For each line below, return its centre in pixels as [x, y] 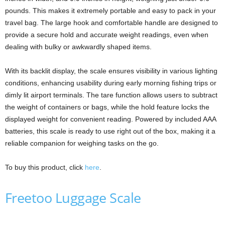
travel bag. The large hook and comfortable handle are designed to [111, 22]
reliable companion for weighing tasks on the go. [82, 143]
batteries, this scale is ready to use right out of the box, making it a [110, 131]
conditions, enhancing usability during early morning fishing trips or [111, 83]
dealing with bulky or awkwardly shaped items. [78, 46]
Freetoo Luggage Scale [73, 197]
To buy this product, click [45, 167]
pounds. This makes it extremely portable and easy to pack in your [110, 10]
